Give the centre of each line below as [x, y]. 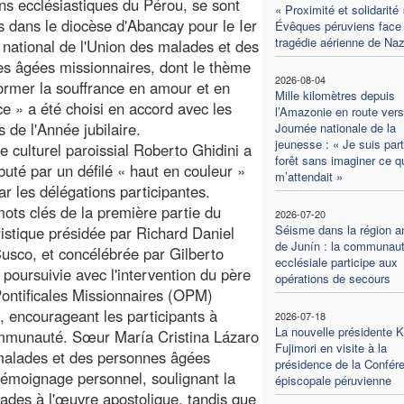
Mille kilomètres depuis [335, 95]
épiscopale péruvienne [333, 380]
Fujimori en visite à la [331, 347]
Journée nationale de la [335, 127]
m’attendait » [308, 176]
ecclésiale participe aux [336, 262]
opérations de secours [332, 278]
